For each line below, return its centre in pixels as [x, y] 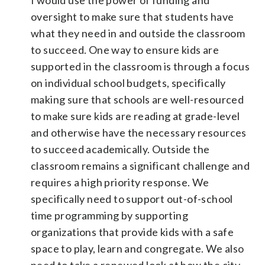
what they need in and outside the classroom [138, 33]
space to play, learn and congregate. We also [138, 248]
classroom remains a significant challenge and [140, 165]
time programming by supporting [109, 215]
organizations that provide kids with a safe [132, 232]
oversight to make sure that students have [132, 16]
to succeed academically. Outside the [120, 149]
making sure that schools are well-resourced [138, 99]
